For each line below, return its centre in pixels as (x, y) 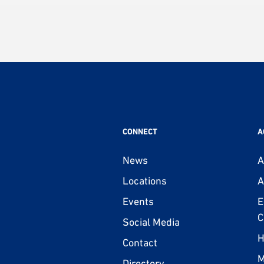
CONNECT (140, 131)
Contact (140, 242)
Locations (145, 180)
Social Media (151, 222)
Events (138, 201)
